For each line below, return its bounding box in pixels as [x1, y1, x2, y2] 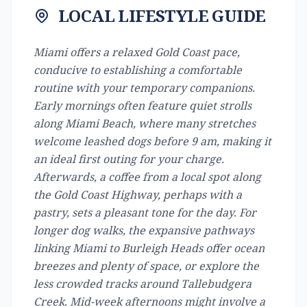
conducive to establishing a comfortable [34, 62, 242, 77]
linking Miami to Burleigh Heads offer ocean [34, 241, 265, 256]
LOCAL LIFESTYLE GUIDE [58, 4, 266, 27]
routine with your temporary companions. [34, 80, 255, 95]
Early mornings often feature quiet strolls [34, 98, 251, 113]
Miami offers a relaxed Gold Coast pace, [34, 45, 240, 60]
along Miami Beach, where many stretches [34, 116, 256, 131]
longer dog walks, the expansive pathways [34, 223, 254, 238]
